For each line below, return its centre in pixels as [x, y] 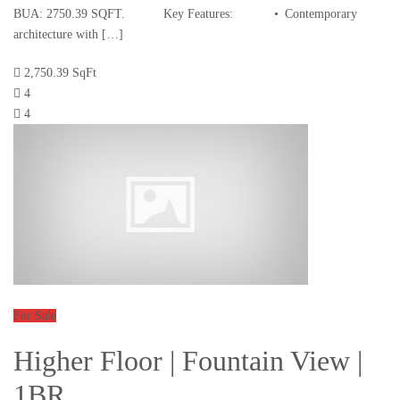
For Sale [35, 316]
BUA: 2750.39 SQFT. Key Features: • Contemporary [185, 14]
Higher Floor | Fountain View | [188, 361]
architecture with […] [68, 35]
